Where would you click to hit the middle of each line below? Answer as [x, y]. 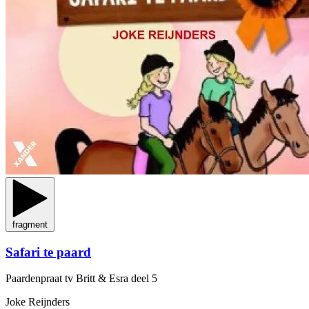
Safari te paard [48, 252]
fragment [30, 224]
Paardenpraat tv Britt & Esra [68, 279]
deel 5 [144, 279]
